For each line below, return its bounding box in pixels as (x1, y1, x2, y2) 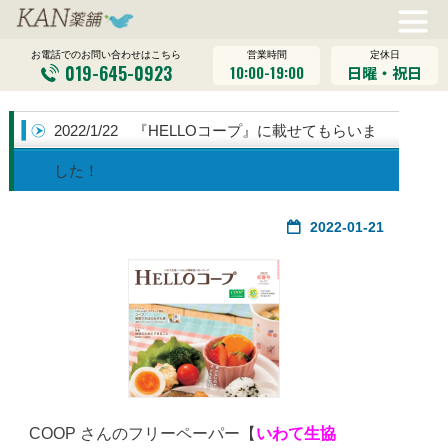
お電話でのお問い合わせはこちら (31, 49, 182, 61)
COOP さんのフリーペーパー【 (28, 425, 256, 443)
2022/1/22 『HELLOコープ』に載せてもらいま (53, 122, 377, 140)
